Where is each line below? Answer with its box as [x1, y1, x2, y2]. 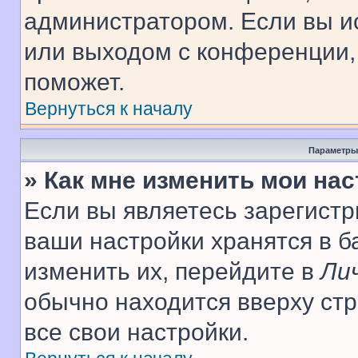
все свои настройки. [24, 319, 249, 345]
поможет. [24, 69, 125, 95]
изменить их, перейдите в [24, 258, 320, 284]
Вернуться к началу [25, 98, 193, 119]
